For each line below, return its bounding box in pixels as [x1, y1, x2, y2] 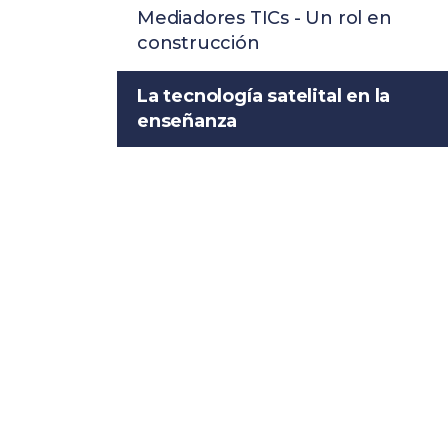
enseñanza [137, 110, 238, 132]
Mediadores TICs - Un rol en [137, 7, 392, 29]
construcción [137, 32, 260, 54]
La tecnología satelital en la [137, 85, 391, 107]
